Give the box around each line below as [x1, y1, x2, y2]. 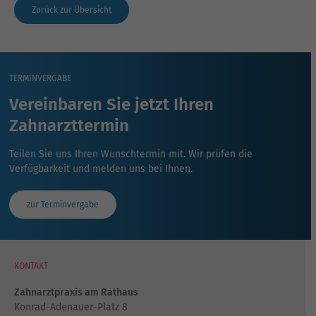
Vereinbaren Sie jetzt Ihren [8, 95, 214, 115]
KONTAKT [14, 261, 48, 272]
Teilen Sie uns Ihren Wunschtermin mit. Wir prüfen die [8, 148, 253, 161]
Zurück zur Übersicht [32, 5, 111, 16]
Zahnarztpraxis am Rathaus [14, 286, 138, 299]
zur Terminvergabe [26, 200, 99, 210]
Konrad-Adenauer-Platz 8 [14, 301, 128, 314]
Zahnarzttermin [8, 116, 129, 136]
